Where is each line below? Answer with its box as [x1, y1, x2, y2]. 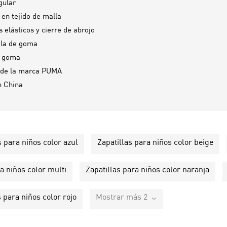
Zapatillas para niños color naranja [86, 166, 209, 174]
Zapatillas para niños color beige [97, 138, 213, 147]
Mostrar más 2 [96, 193, 147, 202]
